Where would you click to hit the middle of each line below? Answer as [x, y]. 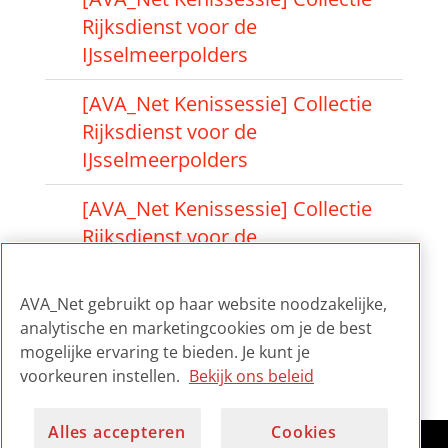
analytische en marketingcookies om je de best [196, 328]
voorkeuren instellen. [102, 376]
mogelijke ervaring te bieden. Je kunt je [165, 352]
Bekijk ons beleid [251, 376]
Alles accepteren [117, 432]
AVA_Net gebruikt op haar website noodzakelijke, [203, 304]
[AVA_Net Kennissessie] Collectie [233, 313]
